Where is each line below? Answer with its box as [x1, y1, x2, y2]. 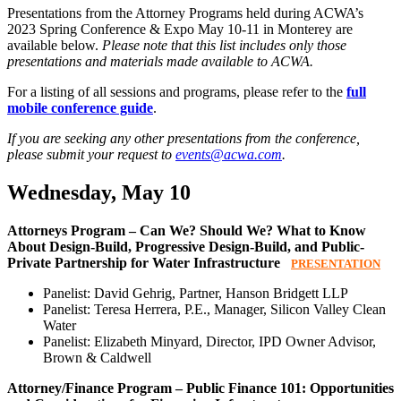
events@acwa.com [175, 147, 282, 163]
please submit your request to [7, 147, 175, 163]
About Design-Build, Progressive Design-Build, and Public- [7, 239, 364, 255]
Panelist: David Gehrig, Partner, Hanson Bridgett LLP [43, 286, 348, 302]
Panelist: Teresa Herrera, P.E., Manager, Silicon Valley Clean [43, 302, 386, 318]
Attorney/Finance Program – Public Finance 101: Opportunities [7, 380, 394, 397]
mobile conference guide [7, 100, 153, 116]
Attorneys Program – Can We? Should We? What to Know [7, 223, 366, 239]
